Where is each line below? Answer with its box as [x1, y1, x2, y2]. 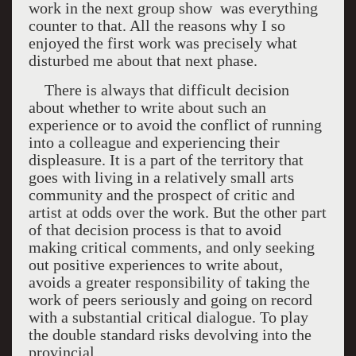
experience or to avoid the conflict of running [28, 116, 322, 133]
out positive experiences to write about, [28, 256, 283, 273]
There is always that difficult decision [28, 81, 289, 99]
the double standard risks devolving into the [28, 326, 311, 343]
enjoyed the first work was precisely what [28, 34, 297, 52]
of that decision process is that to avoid [28, 221, 281, 238]
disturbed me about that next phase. [28, 52, 257, 69]
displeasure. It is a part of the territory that [28, 151, 304, 168]
